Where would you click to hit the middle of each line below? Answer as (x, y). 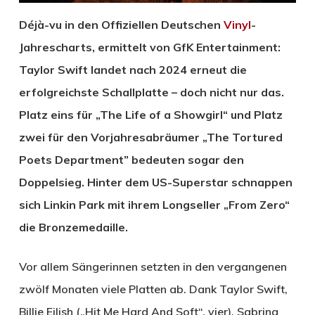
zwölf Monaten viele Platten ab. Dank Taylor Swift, (153, 289)
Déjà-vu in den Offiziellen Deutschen (121, 24)
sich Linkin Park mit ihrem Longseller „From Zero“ (154, 204)
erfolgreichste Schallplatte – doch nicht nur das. (151, 92)
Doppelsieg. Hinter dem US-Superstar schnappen (155, 182)
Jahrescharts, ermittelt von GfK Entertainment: (149, 47)
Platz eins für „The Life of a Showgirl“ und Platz (150, 114)
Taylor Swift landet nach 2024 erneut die (133, 69)
